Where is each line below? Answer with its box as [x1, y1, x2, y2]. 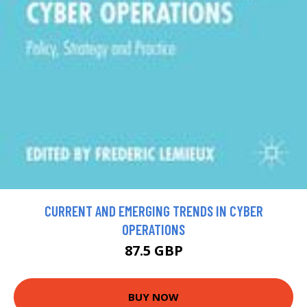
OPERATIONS [122, 220, 185, 238]
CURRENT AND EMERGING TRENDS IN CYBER [44, 201, 263, 219]
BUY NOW [128, 290, 179, 304]
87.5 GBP [124, 241, 183, 260]
